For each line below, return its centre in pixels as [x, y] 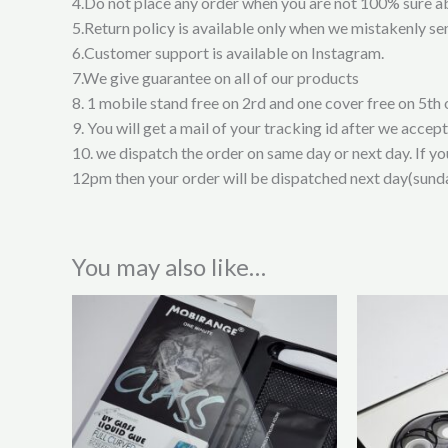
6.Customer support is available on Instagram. [228, 52]
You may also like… [169, 266]
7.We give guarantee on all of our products [215, 77]
